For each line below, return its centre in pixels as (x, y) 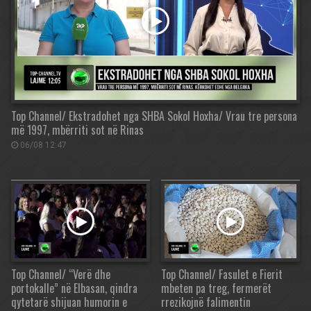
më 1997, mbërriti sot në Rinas (77, 130)
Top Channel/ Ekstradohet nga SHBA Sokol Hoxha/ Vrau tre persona (154, 116)
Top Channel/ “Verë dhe (61, 274)
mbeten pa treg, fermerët (216, 288)
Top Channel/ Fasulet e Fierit (222, 274)
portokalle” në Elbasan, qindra (74, 288)
